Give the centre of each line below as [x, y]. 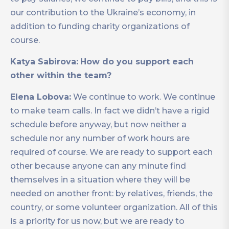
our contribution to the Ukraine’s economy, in [103, 13]
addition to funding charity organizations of [100, 27]
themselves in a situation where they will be [100, 180]
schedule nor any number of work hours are [100, 139]
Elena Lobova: [41, 97]
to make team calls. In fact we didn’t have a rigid [110, 111]
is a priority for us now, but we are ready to [97, 221]
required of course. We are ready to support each [111, 152]
